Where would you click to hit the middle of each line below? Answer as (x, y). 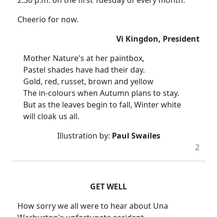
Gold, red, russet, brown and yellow (88, 82)
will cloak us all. (51, 116)
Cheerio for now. (48, 20)
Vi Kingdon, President (158, 39)
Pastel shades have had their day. (84, 70)
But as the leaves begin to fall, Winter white (102, 105)
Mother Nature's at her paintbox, (84, 58)
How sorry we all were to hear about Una (93, 206)
